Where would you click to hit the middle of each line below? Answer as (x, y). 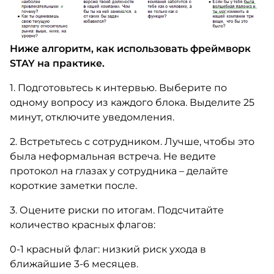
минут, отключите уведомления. (92, 117)
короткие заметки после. (73, 186)
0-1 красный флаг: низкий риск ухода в (108, 250)
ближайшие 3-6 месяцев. (74, 264)
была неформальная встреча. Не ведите (113, 157)
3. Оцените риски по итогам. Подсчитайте (117, 210)
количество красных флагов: (82, 225)
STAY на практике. (57, 64)
